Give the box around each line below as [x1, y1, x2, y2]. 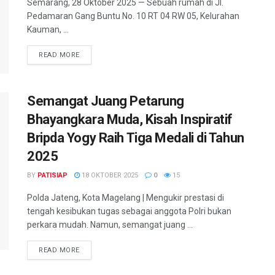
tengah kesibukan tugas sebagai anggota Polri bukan [27, 206, 231, 216]
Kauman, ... [27, 25, 69, 35]
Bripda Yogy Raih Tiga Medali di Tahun [27, 130, 244, 145]
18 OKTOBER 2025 [80, 171, 138, 179]
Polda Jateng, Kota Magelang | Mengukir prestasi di [27, 192, 224, 203]
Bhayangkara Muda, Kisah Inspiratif [27, 111, 233, 127]
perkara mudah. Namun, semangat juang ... [27, 219, 193, 230]
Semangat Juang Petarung [27, 93, 184, 109]
